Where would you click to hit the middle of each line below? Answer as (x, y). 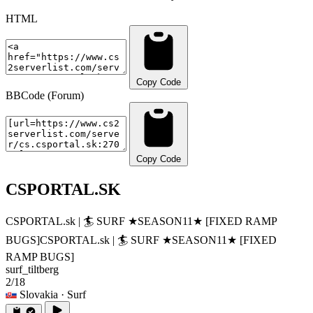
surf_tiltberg (32, 269)
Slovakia (39, 294)
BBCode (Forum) (45, 95)
